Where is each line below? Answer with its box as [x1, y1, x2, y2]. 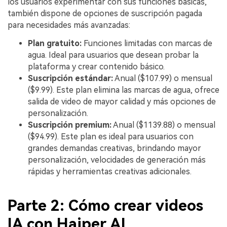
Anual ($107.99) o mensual [113, 73, 212, 84]
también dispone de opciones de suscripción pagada [8, 9, 202, 19]
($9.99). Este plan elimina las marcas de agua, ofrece [28, 85, 219, 95]
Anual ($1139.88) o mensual [111, 120, 215, 130]
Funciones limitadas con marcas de [82, 39, 212, 49]
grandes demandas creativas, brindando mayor [28, 143, 201, 154]
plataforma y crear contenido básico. [28, 62, 165, 72]
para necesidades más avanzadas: [8, 20, 130, 30]
